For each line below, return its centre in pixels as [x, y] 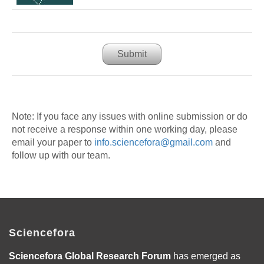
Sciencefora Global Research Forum [90, 256]
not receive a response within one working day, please [125, 129]
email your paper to [53, 142]
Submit [132, 54]
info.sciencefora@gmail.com [154, 142]
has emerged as [206, 256]
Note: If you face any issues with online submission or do [130, 116]
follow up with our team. [61, 155]
